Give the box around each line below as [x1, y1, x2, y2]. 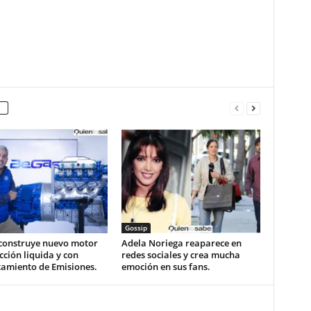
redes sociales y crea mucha [121, 249, 240, 261]
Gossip [124, 223, 147, 233]
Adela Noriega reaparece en [121, 237, 242, 249]
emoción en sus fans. [121, 260, 210, 273]
